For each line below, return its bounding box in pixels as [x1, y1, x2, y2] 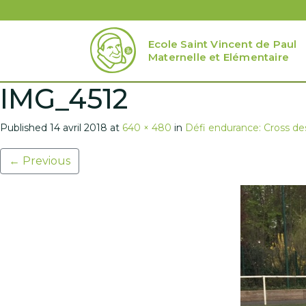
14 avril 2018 [50, 122, 107, 134]
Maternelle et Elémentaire [148, 51, 289, 64]
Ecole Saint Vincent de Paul [148, 38, 297, 51]
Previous [20, 154, 70, 167]
